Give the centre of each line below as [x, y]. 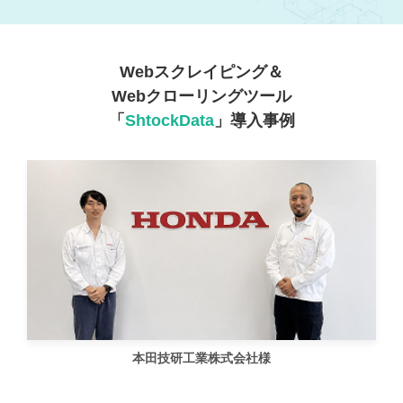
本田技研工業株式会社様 [201, 358]
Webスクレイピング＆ [201, 72]
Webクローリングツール [201, 96]
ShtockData [169, 120]
